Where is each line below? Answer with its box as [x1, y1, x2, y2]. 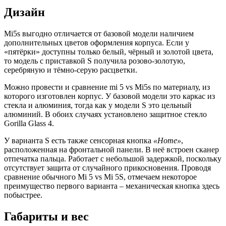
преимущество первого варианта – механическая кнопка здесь [4, 181, 219, 190]
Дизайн [4, 5, 45, 19]
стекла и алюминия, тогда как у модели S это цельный [4, 100, 192, 109]
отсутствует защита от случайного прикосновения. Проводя [4, 163, 211, 172]
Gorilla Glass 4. [4, 119, 54, 128]
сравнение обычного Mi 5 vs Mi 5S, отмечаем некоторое [4, 172, 197, 181]
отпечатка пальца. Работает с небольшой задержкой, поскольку [4, 154, 221, 163]
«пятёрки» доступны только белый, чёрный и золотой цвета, [4, 47, 213, 56]
